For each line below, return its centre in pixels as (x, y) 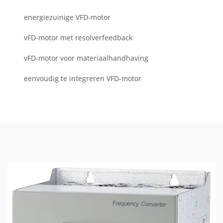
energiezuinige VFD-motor (67, 17)
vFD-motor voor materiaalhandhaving (86, 58)
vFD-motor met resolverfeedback (78, 38)
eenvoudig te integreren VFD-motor (83, 79)
